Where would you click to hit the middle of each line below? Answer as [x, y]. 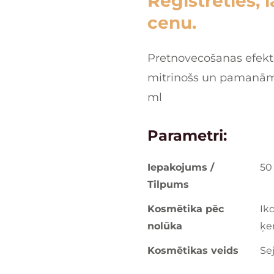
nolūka [165, 226]
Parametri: [187, 135]
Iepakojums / [181, 167]
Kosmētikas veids [193, 250]
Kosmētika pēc [186, 209]
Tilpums [168, 184]
